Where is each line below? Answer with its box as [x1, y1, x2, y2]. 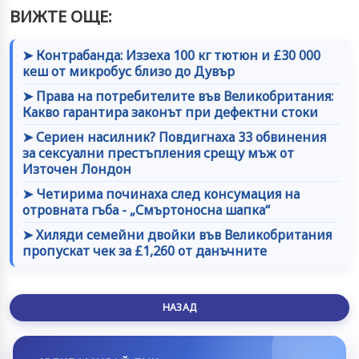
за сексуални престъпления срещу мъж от [22, 143, 294, 162]
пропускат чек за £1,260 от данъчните [22, 241, 267, 260]
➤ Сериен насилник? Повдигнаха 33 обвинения [22, 127, 326, 146]
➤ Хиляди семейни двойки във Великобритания [22, 225, 332, 244]
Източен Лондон [22, 159, 131, 178]
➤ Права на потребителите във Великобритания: [22, 87, 333, 105]
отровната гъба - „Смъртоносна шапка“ [22, 200, 270, 219]
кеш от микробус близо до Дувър [22, 62, 235, 80]
